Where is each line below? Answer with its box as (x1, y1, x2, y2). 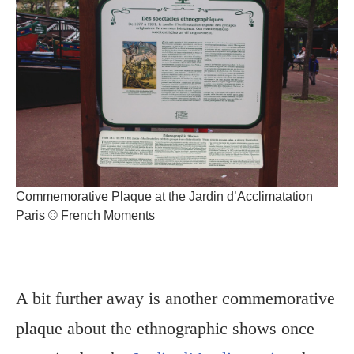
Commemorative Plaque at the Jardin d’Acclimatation (16, 190, 313, 204)
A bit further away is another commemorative (16, 288, 335, 309)
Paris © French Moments (16, 209, 155, 223)
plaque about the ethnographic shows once (16, 318, 314, 339)
